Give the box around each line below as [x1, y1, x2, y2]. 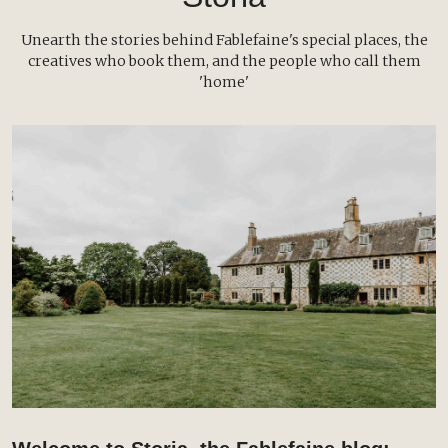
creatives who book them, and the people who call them [27, 52, 421, 71]
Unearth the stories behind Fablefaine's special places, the [20, 31, 428, 50]
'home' [199, 73, 249, 92]
